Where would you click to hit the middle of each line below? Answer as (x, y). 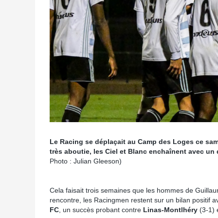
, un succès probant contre (101, 210)
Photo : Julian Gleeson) (86, 161)
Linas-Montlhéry (170, 210)
